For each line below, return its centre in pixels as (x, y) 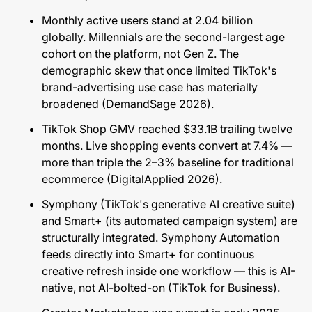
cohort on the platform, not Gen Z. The (140, 54)
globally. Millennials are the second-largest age (163, 37)
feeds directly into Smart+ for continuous (148, 254)
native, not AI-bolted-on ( (107, 288)
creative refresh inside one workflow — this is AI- (169, 271)
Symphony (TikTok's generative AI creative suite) (169, 204)
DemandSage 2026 (156, 104)
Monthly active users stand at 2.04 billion (147, 20)
